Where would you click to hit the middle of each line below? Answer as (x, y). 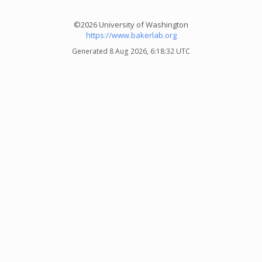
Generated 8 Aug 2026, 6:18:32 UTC (131, 51)
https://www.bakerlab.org (131, 35)
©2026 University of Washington (131, 25)
